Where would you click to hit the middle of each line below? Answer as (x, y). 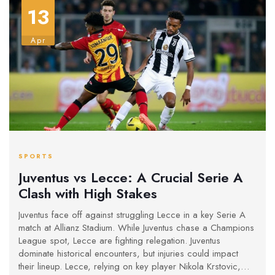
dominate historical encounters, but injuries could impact (128, 253)
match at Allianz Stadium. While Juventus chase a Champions (136, 227)
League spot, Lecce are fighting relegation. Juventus (119, 240)
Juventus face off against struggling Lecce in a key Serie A (132, 215)
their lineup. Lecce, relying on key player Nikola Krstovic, (130, 266)
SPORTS (36, 156)
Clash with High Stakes (88, 194)
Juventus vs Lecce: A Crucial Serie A (131, 178)
